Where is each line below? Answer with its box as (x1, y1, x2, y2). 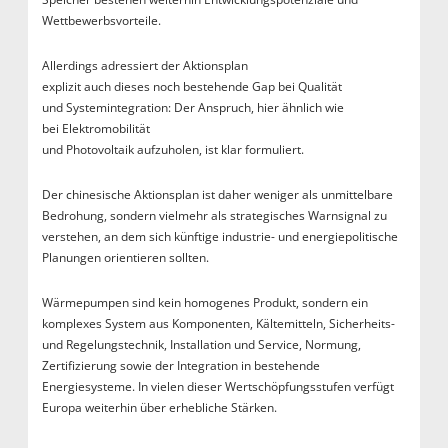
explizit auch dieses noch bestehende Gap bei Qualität (41, 78, 342, 96)
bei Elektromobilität (41, 120, 150, 138)
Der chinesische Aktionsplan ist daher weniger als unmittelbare (41, 186, 393, 204)
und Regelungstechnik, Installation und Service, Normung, (41, 336, 361, 354)
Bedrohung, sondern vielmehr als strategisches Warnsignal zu (41, 207, 387, 225)
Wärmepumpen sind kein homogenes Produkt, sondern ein (41, 294, 368, 312)
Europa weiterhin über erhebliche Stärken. (41, 399, 280, 417)
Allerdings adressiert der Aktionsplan (41, 57, 248, 75)
